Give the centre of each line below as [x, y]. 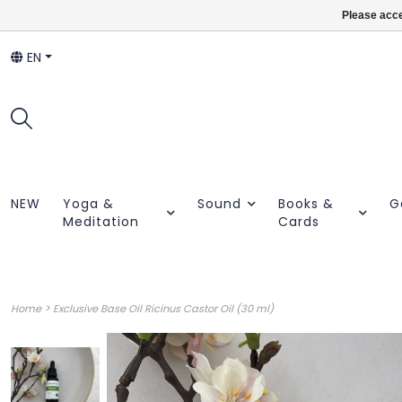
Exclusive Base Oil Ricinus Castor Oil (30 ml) [163, 309]
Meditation [101, 222]
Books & [306, 204]
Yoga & [88, 204]
